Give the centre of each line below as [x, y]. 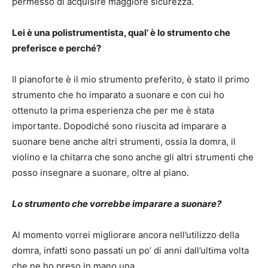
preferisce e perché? [57, 48]
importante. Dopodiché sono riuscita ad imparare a [119, 126]
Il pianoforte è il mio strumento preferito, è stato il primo [131, 79]
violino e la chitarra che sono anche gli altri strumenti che [133, 157]
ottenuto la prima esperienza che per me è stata [113, 110]
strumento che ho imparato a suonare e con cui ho [118, 95]
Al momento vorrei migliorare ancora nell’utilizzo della [126, 234]
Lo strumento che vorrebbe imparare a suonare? [118, 203]
